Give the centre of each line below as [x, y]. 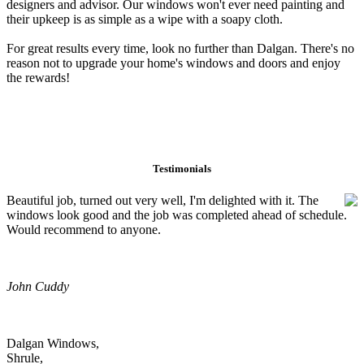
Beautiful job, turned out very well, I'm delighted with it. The [162, 200]
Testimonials [182, 168]
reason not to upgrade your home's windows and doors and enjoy [173, 63]
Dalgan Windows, [53, 343]
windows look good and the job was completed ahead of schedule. [177, 214]
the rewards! [38, 78]
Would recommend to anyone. [84, 229]
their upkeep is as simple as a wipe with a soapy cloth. [145, 19]
